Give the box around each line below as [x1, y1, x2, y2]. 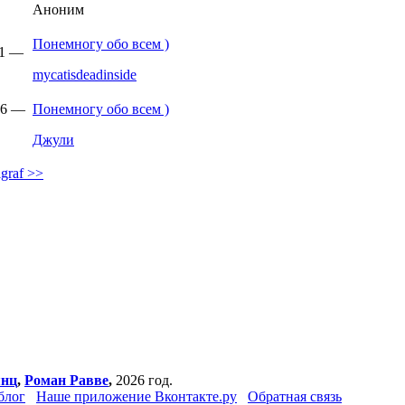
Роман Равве [24, 372, 108, 388]
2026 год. [112, 372, 173, 388]
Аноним [33, 2, 84, 17]
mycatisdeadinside [33, 67, 137, 82]
